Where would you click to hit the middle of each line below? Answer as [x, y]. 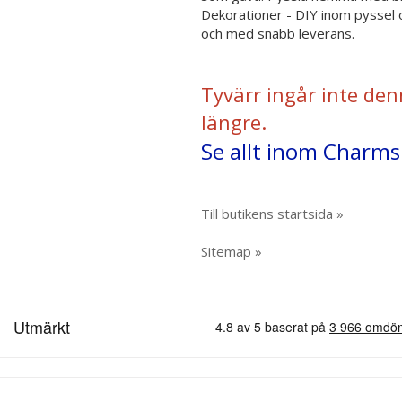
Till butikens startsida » [272, 214]
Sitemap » [232, 251]
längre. [234, 122]
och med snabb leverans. [278, 33]
